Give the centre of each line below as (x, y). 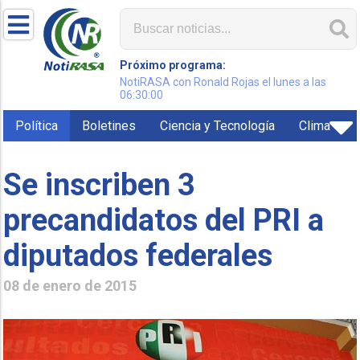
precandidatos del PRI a (164, 220)
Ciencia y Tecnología (218, 126)
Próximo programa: (173, 65)
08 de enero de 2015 (70, 285)
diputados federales (138, 255)
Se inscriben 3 (100, 184)
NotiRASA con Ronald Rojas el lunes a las (223, 82)
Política (37, 126)
